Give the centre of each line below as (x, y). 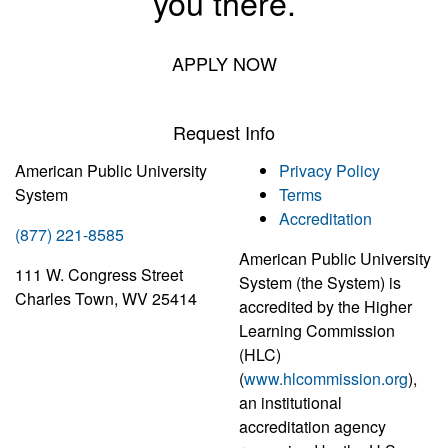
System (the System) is (320, 283)
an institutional (290, 403)
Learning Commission (317, 331)
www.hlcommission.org (326, 379)
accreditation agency (312, 427)
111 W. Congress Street (99, 275)
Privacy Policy (329, 171)
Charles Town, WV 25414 (106, 299)
